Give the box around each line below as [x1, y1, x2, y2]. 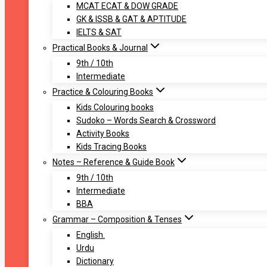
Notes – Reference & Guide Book [52, 157, 175, 167]
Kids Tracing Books [76, 142, 147, 152]
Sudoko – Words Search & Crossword [76, 116, 216, 126]
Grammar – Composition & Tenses [52, 215, 182, 225]
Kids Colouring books [76, 103, 154, 113]
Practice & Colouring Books [52, 87, 153, 97]
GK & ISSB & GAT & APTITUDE [76, 14, 187, 24]
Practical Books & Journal [52, 43, 148, 53]
